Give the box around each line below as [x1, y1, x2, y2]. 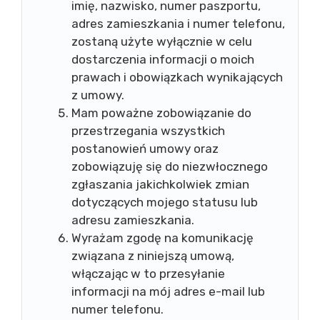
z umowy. [71, 88, 124, 102]
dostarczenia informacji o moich [71, 52, 254, 66]
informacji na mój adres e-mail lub [71, 284, 265, 299]
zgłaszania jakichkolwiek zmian [71, 177, 249, 191]
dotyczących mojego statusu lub [71, 195, 258, 209]
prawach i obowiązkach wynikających [71, 70, 283, 84]
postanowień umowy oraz [71, 141, 219, 156]
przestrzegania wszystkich [71, 124, 225, 138]
